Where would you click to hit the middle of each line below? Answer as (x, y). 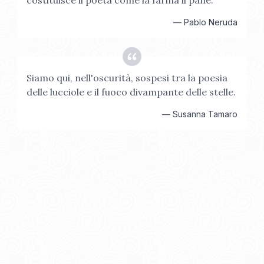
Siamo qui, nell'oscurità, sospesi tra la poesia (127, 78)
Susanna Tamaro (205, 114)
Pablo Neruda (210, 22)
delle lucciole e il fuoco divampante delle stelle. (131, 92)
